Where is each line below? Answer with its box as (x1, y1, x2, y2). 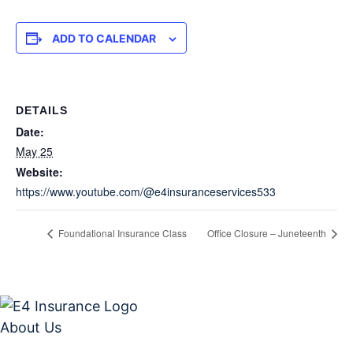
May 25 (16, 143, 53, 159)
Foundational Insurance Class (56, 226, 187, 240)
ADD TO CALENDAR (52, 32, 156, 45)
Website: (16, 164, 63, 180)
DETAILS (16, 104, 68, 117)
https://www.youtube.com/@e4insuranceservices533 (16, 184, 276, 199)
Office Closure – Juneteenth (207, 226, 329, 240)
